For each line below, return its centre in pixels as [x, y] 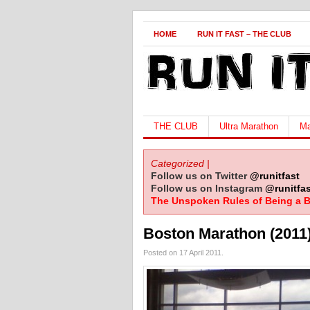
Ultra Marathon [249, 126]
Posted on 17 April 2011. [183, 253]
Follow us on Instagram [208, 188]
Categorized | [180, 163]
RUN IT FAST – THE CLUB [244, 34]
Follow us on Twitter [200, 176]
